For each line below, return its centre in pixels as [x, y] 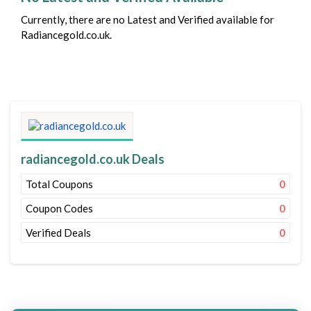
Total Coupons [59, 184]
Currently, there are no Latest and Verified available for [148, 19]
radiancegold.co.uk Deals [93, 159]
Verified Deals [58, 233]
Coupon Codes [59, 208]
